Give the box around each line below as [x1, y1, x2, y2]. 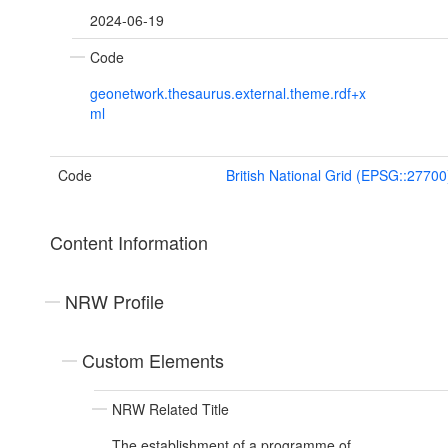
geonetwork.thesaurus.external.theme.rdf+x [90, 83, 366, 104]
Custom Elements [82, 347, 224, 374]
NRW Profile [65, 288, 164, 315]
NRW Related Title [112, 399, 229, 420]
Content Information [50, 229, 208, 256]
